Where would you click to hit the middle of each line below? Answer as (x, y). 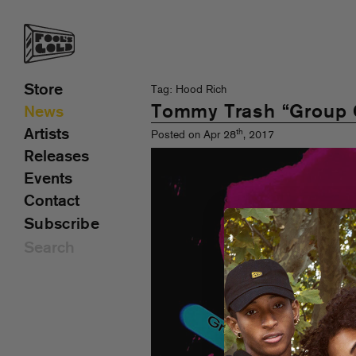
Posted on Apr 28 (193, 135)
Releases (56, 157)
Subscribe (62, 225)
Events (48, 180)
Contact (52, 202)
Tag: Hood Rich (189, 90)
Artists (46, 135)
